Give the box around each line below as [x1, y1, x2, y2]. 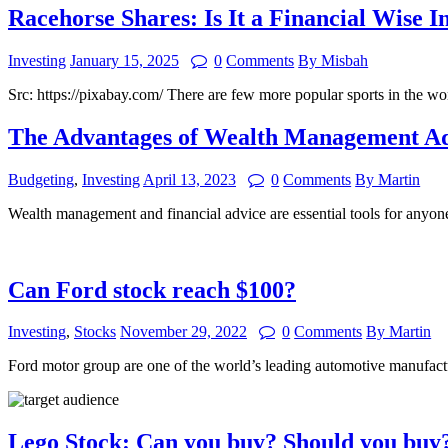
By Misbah [298, 51, 369, 69]
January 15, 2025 [70, 51, 179, 69]
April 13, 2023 [143, 170, 236, 188]
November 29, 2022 [120, 323, 247, 341]
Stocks [74, 323, 116, 341]
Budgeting [8, 170, 74, 188]
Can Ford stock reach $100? [8, 276, 296, 303]
